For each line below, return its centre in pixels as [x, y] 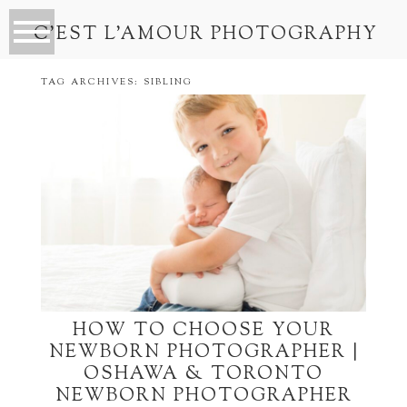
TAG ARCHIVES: [92, 83]
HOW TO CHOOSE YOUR [203, 332]
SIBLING [168, 83]
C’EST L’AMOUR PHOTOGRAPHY [205, 35]
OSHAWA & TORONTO [203, 375]
